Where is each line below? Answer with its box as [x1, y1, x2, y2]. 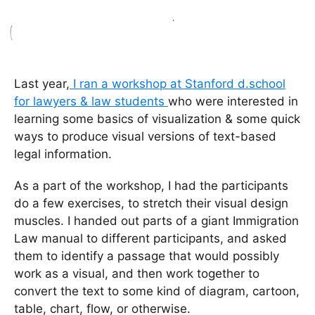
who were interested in [168, 94, 298, 108]
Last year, [14, 76, 70, 91]
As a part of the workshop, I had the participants [14, 178, 288, 193]
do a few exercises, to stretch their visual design [14, 195, 288, 210]
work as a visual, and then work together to [14, 266, 259, 281]
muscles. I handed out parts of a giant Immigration [14, 213, 299, 228]
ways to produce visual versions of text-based [14, 129, 276, 143]
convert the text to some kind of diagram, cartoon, [14, 283, 300, 298]
